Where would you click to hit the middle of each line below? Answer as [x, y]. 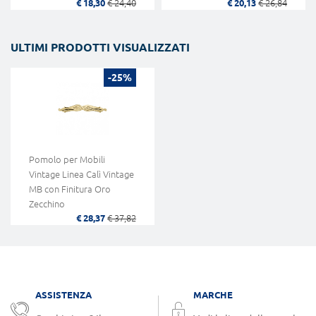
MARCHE [213, 295]
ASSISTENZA [63, 295]
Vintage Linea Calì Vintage [81, 175]
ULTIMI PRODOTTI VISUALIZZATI [100, 48]
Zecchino [47, 204]
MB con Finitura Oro [70, 189]
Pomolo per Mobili [67, 160]
